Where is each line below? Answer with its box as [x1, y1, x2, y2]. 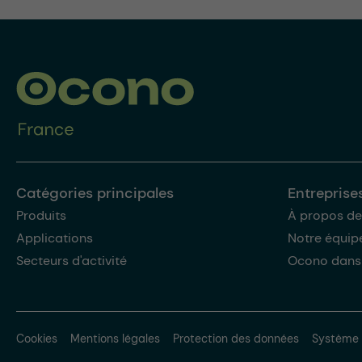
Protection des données [173, 331, 299, 347]
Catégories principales [16, 183, 174, 204]
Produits [16, 207, 66, 225]
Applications [16, 229, 93, 247]
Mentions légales [70, 331, 160, 347]
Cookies [16, 331, 57, 347]
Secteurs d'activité [16, 252, 127, 270]
